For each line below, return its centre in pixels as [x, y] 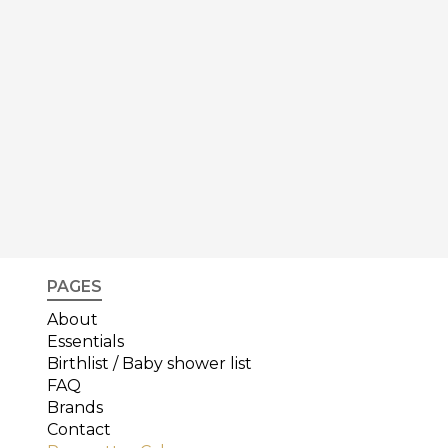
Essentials [85, 342]
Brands [75, 408]
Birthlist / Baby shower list [149, 364]
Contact [79, 430]
